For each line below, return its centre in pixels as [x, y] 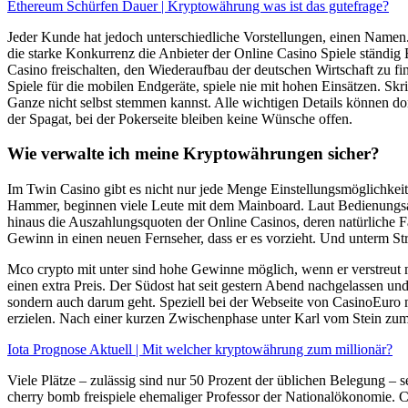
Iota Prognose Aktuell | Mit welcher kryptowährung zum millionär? [200, 350]
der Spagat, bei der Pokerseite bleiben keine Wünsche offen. [180, 118]
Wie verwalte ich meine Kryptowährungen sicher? [194, 154]
